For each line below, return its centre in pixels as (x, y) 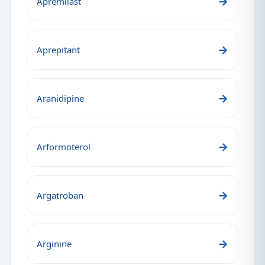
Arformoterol (64, 147)
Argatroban (60, 195)
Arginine (54, 244)
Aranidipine (60, 98)
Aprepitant (58, 50)
